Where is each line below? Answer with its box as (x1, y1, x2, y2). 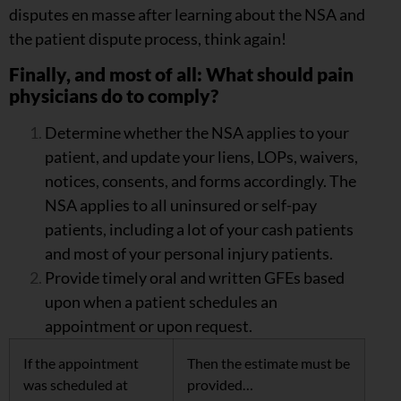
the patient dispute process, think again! (9, 28, 286, 48)
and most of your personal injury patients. (45, 243, 333, 263)
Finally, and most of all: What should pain (9, 63, 354, 85)
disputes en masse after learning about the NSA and (9, 4, 365, 24)
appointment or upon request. (45, 315, 252, 336)
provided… (187, 375, 253, 393)
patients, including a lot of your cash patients (45, 218, 354, 239)
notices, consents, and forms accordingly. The (45, 170, 356, 191)
